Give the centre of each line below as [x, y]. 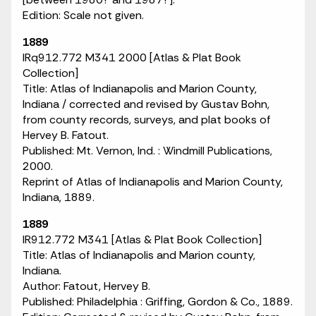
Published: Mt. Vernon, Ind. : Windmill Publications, [147, 151]
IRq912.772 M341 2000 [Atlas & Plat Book [132, 57]
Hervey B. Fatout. [66, 135]
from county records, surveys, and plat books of [147, 120]
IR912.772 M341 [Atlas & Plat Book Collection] [142, 239]
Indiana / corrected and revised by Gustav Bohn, [146, 104]
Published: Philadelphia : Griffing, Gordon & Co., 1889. [158, 302]
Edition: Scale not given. [83, 15]
